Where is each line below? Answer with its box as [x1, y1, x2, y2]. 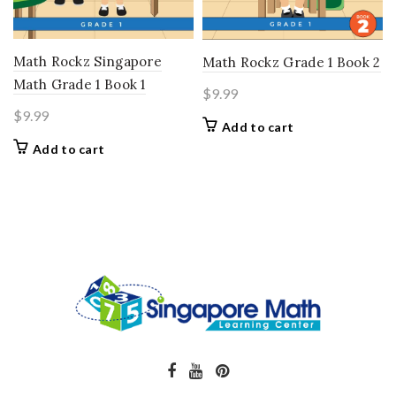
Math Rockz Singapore [13, 52, 163, 70]
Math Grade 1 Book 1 [13, 75, 146, 93]
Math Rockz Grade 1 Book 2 [202, 54, 381, 72]
